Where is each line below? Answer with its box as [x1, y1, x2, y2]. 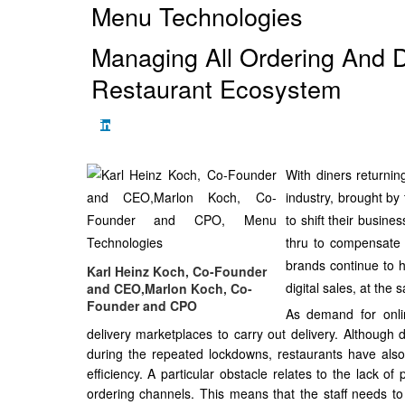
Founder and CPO [86, 296, 197, 315]
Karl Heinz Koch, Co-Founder [86, 261, 267, 280]
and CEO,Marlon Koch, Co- [86, 278, 252, 297]
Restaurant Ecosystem [90, 70, 341, 106]
